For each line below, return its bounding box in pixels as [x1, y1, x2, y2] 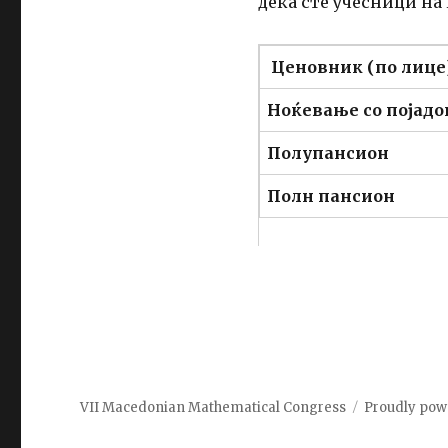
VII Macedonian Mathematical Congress [80, 399, 347, 417]
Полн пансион [266, 186, 395, 207]
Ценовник [270, 57, 367, 78]
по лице [374, 57, 446, 78]
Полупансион [266, 143, 389, 164]
